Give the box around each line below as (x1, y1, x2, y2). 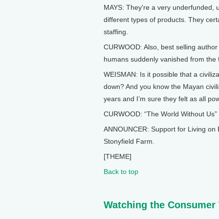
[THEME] (104, 153, 131, 160)
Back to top (104, 168, 138, 175)
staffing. (104, 28, 128, 36)
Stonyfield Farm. (104, 137, 154, 145)
